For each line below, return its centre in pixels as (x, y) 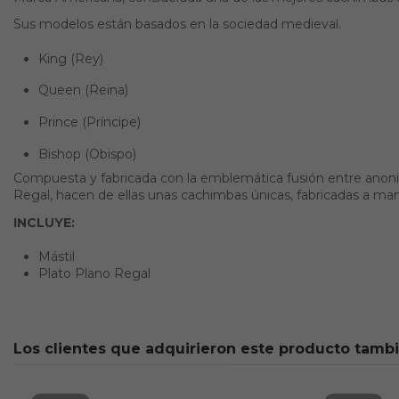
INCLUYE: (44, 222)
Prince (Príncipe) (90, 122)
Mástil (57, 257)
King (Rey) (71, 58)
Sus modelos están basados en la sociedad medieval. (177, 24)
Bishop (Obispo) (87, 155)
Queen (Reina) (83, 90)
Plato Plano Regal (94, 274)
